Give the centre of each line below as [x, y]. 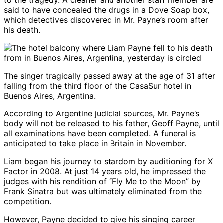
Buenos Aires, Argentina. [50, 96]
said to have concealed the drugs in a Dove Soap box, [107, 10]
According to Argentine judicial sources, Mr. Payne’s [102, 114]
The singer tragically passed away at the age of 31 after [110, 76]
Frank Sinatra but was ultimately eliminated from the [103, 191]
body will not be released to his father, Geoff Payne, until [111, 124]
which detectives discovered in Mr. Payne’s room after [106, 20]
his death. [22, 30]
